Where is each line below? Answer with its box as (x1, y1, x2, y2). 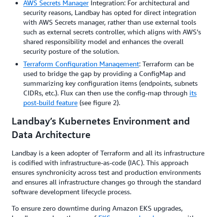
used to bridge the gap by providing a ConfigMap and (23, 69, 186, 77)
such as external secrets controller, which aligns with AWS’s (23, 27, 201, 36)
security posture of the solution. (23, 46, 119, 55)
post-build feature (23, 98, 77, 107)
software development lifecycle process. (12, 187, 131, 196)
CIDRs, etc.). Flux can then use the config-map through (23, 88, 189, 97)
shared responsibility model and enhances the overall (23, 37, 184, 46)
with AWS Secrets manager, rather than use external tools (23, 17, 196, 26)
